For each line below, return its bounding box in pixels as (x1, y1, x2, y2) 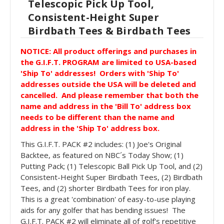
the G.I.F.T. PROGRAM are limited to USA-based (20, 56, 196, 67)
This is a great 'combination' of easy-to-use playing (20, 193, 195, 204)
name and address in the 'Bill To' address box (20, 100, 191, 111)
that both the (144, 89, 198, 100)
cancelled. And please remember (20, 89, 144, 100)
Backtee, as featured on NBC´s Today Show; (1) (20, 149, 183, 160)
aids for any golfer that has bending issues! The (20, 204, 185, 215)
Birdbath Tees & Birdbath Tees (28, 23, 191, 37)
